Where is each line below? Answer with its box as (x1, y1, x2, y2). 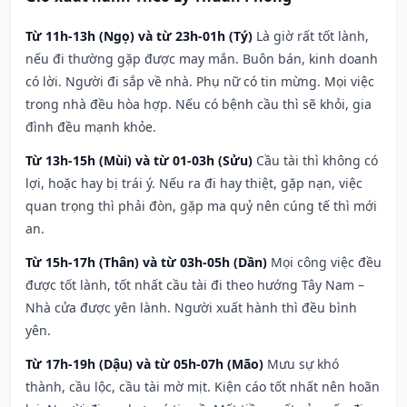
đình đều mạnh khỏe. (25, 118, 156, 136)
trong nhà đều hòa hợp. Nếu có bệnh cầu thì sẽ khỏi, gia (25, 95, 372, 114)
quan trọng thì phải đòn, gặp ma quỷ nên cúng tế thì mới (25, 197, 377, 215)
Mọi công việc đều (271, 253, 382, 272)
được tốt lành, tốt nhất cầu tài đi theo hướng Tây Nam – (25, 276, 364, 294)
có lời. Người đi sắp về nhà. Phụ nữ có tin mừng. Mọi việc (25, 73, 374, 91)
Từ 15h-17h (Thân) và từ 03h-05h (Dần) (25, 253, 267, 272)
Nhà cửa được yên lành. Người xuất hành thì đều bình (25, 299, 357, 317)
